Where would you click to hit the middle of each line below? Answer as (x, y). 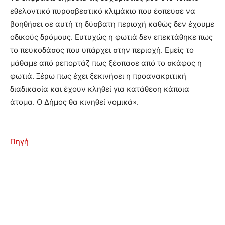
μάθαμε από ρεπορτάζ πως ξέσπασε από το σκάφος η (106, 63)
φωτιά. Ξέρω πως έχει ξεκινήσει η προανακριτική (98, 76)
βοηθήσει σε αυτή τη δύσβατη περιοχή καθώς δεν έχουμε (112, 24)
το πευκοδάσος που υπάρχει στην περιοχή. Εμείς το (102, 50)
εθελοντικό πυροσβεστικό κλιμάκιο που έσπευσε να (103, 11)
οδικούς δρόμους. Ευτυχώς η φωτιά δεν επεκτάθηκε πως (111, 37)
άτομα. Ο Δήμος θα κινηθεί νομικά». (74, 102)
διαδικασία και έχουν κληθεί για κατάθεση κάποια (100, 89)
